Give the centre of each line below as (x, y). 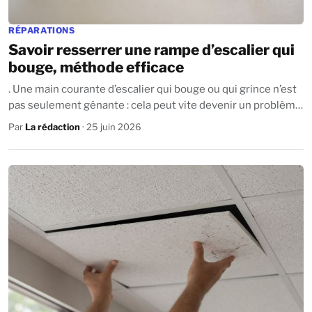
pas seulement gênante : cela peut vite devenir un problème (155, 105)
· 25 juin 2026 (111, 126)
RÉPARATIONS (42, 30)
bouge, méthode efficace (96, 67)
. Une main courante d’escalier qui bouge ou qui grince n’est (153, 89)
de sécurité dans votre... (67, 121)
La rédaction (53, 126)
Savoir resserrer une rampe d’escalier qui (151, 49)
